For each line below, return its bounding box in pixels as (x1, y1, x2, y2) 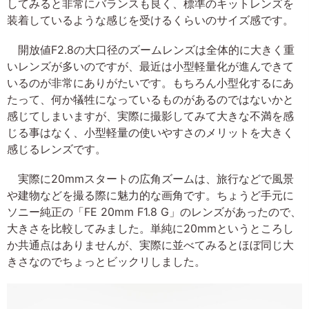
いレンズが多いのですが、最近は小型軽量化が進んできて (7, 59, 294, 74)
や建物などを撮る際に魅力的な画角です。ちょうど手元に (7, 188, 294, 203)
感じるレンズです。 (7, 142, 106, 157)
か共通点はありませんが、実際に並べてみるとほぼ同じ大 (7, 238, 294, 252)
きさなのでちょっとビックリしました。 (7, 255, 206, 269)
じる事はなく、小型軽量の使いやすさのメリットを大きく (7, 126, 294, 140)
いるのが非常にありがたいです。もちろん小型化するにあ (7, 76, 294, 90)
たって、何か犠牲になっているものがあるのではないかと (7, 92, 294, 107)
